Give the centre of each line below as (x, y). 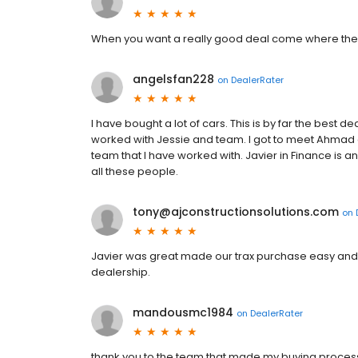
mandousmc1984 (183, 313)
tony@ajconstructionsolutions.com (236, 212)
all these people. (135, 172)
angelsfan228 (173, 80)
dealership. (121, 272)
